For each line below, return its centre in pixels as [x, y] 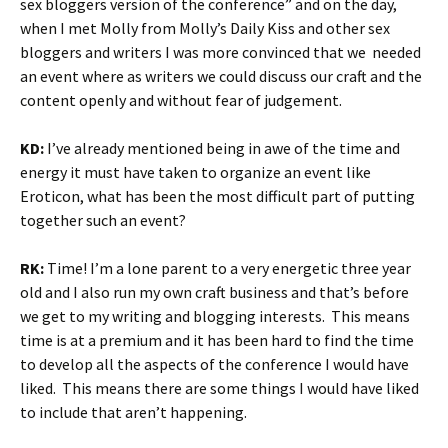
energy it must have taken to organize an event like [195, 172]
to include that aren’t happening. [133, 412]
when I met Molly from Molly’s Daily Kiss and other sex [205, 28]
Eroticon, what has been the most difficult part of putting [217, 196]
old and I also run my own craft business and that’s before [214, 292]
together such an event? [103, 220]
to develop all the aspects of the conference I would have [214, 364]
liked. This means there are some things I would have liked [219, 388]
